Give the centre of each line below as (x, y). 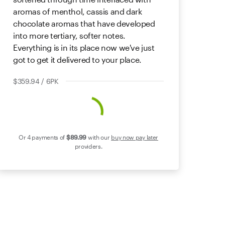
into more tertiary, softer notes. (69, 35)
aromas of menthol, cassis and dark (78, 11)
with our (99, 137)
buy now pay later (135, 137)
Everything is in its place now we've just (84, 47)
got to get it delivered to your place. (77, 60)
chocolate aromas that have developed (84, 23)
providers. (88, 146)
